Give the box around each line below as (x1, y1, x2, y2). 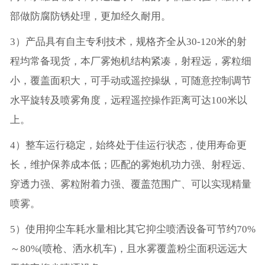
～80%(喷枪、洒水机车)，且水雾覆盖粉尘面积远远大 (9, 243, 247, 255)
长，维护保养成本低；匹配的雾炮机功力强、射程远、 (9, 159, 251, 171)
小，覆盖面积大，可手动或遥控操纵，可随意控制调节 (9, 75, 251, 87)
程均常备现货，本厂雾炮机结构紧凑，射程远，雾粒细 (9, 56, 251, 67)
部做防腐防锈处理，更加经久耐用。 (9, 11, 171, 22)
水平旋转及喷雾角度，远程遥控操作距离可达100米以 (9, 95, 247, 106)
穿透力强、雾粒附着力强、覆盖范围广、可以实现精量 (9, 179, 251, 190)
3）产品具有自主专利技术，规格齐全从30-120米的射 (9, 36, 247, 48)
